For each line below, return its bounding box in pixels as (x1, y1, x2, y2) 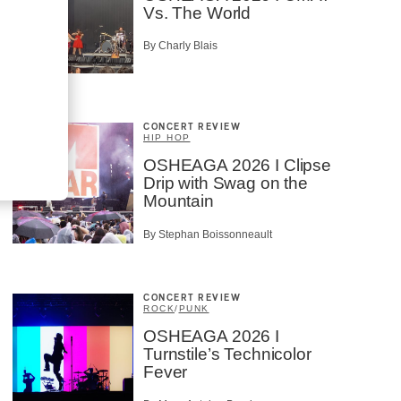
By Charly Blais (143, 39, 218, 53)
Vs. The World (143, 3, 252, 22)
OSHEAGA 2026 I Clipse (143, 156, 331, 175)
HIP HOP (143, 132, 191, 143)
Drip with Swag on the (143, 174, 308, 193)
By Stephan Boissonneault (143, 227, 272, 241)
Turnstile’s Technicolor (143, 344, 311, 363)
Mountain (143, 192, 214, 211)
